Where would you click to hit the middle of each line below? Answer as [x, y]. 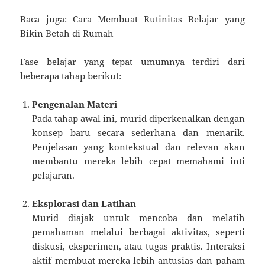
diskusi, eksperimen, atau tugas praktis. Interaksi [138, 246]
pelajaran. [54, 175]
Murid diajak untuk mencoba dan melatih [138, 218]
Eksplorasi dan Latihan [84, 204]
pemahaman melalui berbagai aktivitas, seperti [138, 232]
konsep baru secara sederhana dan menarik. [138, 133]
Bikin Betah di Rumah [67, 33]
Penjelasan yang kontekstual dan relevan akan [138, 147]
